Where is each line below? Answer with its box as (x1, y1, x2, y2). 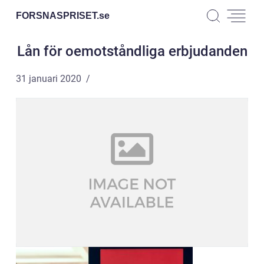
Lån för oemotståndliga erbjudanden (16, 43, 247, 60)
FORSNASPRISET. (16, 10, 99, 21)
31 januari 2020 (16, 73, 81, 84)
